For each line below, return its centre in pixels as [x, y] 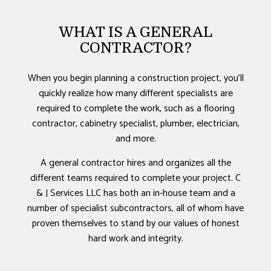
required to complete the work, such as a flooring [135, 109]
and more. [135, 139]
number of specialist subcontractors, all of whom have [135, 209]
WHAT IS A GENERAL [135, 32]
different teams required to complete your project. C [135, 178]
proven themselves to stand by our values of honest [135, 224]
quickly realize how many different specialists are [135, 94]
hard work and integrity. [135, 239]
